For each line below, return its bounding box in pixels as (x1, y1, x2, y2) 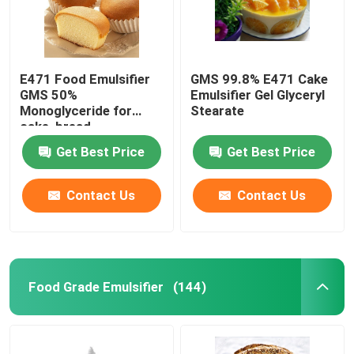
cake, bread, (20, 118, 95, 134)
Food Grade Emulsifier (28, 278, 164, 295)
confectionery (20, 134, 107, 150)
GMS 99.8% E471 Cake (190, 70, 264, 87)
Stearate (190, 102, 245, 119)
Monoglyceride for (20, 102, 133, 119)
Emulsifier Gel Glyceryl (190, 86, 326, 103)
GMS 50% (20, 86, 78, 103)
